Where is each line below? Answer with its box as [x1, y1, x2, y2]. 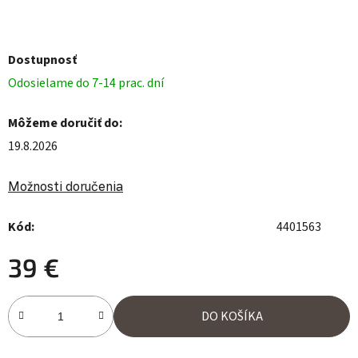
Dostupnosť [8, 51, 77, 69]
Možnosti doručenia [8, 178, 123, 194]
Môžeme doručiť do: [8, 114, 122, 132]
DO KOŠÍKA [201, 308, 263, 325]
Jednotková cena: [7, 296, 101, 314]
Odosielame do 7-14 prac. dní [8, 74, 164, 92]
